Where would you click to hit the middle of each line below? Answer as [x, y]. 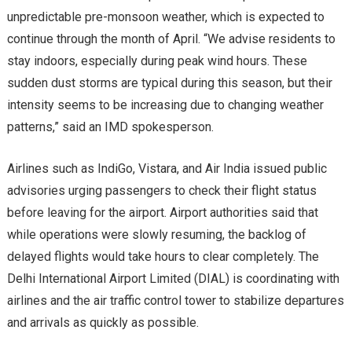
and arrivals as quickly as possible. [103, 323]
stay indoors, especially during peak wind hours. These [157, 61]
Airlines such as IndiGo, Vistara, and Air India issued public [167, 169]
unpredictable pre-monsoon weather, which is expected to [165, 17]
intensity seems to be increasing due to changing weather [165, 105]
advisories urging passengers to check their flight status [161, 191]
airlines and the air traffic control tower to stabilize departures [175, 301]
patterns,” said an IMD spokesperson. [110, 127]
